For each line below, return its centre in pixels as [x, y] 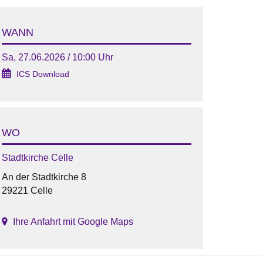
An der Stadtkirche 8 [44, 177]
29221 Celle [27, 191]
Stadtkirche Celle [37, 158]
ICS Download [43, 75]
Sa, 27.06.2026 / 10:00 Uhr [57, 58]
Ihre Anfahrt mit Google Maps [73, 222]
